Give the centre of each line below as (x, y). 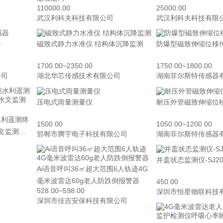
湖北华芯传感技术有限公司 (79, 76)
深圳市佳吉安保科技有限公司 (82, 200)
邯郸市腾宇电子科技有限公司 (82, 134)
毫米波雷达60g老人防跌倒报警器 (88, 180)
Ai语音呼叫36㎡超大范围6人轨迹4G (92, 168)
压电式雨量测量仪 (65, 102)
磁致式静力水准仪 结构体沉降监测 (119, 44)
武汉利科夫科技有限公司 (75, 18)
